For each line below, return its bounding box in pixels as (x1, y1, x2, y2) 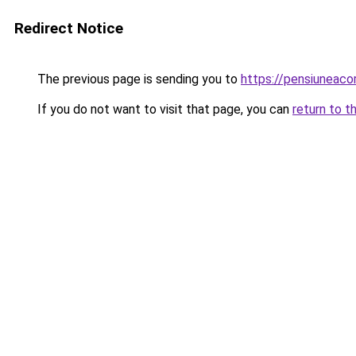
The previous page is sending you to (34, 72, 241, 87)
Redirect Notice (14, 19, 123, 37)
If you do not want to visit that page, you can (34, 102, 292, 117)
